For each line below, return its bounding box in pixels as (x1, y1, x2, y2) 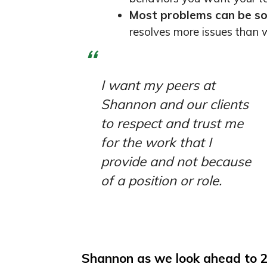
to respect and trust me (101, 114, 243, 132)
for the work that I (101, 133, 212, 151)
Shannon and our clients (101, 95, 249, 113)
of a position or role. (101, 171, 222, 189)
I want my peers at (101, 76, 215, 94)
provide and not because (101, 152, 251, 170)
